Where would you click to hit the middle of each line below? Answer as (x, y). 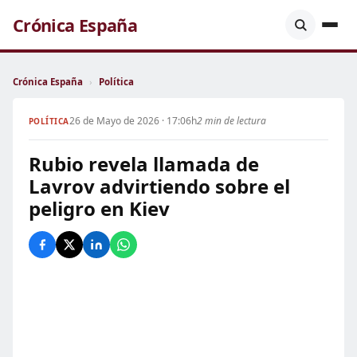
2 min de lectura (231, 121)
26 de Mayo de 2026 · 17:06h (133, 121)
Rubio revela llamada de (144, 164)
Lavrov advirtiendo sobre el (159, 186)
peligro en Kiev (99, 208)
